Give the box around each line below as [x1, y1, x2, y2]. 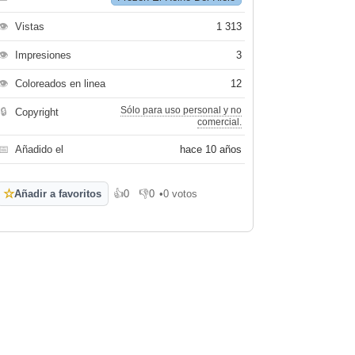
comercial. [197, 116, 242, 128]
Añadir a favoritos [14, 188, 102, 200]
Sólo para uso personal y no [120, 105, 242, 116]
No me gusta [139, 193, 198, 205]
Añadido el [15, 143, 64, 155]
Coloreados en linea [15, 78, 106, 90]
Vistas [15, 21, 45, 32]
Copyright [15, 106, 59, 118]
